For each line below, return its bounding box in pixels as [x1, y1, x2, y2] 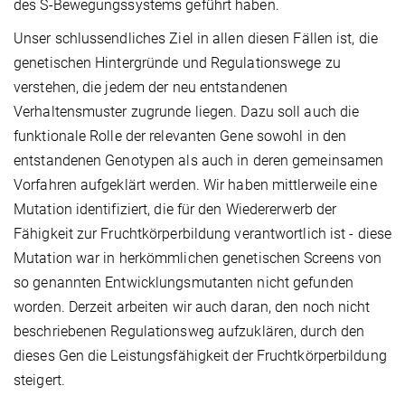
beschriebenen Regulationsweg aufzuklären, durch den [14, 323, 365, 341]
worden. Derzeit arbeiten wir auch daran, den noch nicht [14, 298, 371, 316]
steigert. [14, 372, 65, 390]
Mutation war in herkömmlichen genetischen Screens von [14, 250, 382, 268]
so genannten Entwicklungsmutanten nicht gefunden [14, 274, 353, 292]
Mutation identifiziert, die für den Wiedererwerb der [14, 201, 337, 219]
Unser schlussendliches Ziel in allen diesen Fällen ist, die [14, 30, 378, 48]
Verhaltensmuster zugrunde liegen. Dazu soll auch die [14, 103, 360, 121]
